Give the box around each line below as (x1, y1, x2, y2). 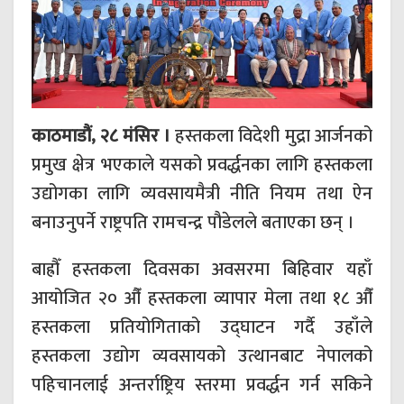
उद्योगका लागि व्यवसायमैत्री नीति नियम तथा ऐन (32, 179, 372, 210)
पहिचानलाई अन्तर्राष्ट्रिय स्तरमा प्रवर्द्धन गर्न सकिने (32, 370, 372, 401)
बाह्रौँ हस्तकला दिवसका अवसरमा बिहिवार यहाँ (32, 254, 372, 286)
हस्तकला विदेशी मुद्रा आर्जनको (170, 121, 373, 152)
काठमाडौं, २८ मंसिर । (32, 121, 170, 152)
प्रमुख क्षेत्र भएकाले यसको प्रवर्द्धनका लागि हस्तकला (32, 150, 372, 181)
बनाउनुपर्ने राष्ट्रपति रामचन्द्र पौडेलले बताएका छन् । (32, 207, 354, 239)
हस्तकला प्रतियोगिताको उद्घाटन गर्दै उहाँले (32, 312, 372, 344)
